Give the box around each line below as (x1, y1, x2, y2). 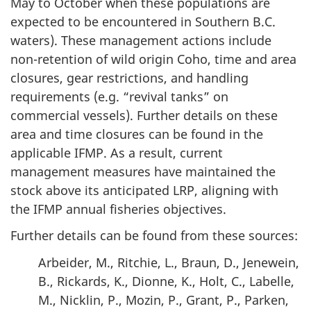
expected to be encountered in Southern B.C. (10, 12, 276, 30)
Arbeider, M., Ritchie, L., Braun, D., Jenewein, (38, 253, 299, 271)
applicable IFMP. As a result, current (10, 144, 223, 161)
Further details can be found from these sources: (10, 227, 298, 244)
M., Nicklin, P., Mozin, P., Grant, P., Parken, (38, 291, 289, 308)
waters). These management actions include (10, 31, 271, 49)
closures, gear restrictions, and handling (10, 69, 249, 86)
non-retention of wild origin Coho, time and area (10, 50, 296, 67)
